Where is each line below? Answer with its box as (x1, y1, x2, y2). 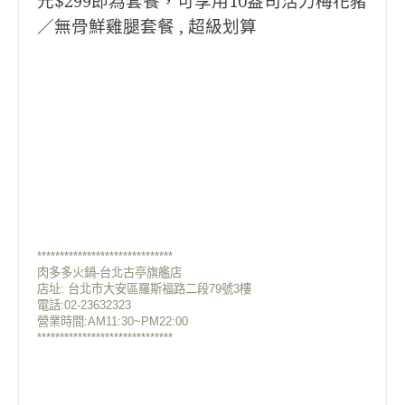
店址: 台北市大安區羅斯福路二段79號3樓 (37, 282, 251, 296)
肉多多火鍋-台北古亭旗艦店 (37, 266, 182, 279)
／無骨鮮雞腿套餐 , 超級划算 (37, 17, 257, 36)
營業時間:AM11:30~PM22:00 (37, 315, 188, 328)
